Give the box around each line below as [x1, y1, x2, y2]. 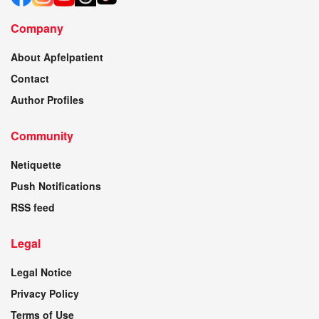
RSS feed [11, 199, 55, 214]
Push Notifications [11, 178, 101, 193]
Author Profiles [11, 92, 84, 107]
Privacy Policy [11, 286, 79, 300]
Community [11, 127, 73, 144]
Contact [11, 70, 49, 85]
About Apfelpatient [11, 49, 103, 64]
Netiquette [11, 157, 61, 172]
